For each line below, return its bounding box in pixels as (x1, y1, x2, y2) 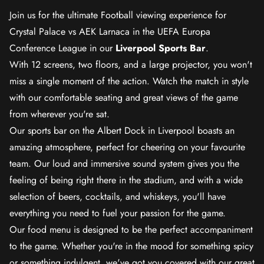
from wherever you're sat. (9, 107, 110, 121)
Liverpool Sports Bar (115, 41, 206, 55)
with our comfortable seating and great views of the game (9, 91, 238, 104)
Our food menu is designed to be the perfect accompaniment (9, 223, 253, 236)
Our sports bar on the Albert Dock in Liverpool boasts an (9, 124, 235, 137)
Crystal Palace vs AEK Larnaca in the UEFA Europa (9, 25, 210, 38)
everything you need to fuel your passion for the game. (9, 206, 226, 220)
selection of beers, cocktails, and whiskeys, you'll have (9, 190, 226, 203)
